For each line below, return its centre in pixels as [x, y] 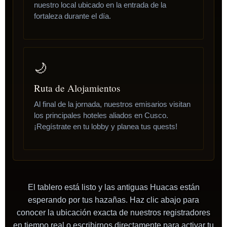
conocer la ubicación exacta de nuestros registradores [113, 213]
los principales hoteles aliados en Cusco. [101, 115]
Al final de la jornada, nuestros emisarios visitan [112, 104]
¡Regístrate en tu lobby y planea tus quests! [106, 126]
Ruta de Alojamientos [77, 88]
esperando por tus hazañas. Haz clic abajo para [113, 200]
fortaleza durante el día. [72, 16]
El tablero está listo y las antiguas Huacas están [113, 187]
